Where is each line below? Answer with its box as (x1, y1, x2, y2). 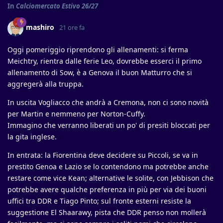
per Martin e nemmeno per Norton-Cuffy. (7, 109, 145, 118)
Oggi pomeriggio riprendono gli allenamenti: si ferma (7, 44, 188, 54)
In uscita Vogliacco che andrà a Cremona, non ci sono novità (7, 97, 209, 107)
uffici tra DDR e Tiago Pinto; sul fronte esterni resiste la (7, 196, 191, 206)
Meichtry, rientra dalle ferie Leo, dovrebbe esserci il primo (7, 56, 202, 66)
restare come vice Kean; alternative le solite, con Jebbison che (7, 173, 214, 183)
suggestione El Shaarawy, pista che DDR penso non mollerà (7, 207, 206, 217)
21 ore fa (59, 23, 85, 32)
